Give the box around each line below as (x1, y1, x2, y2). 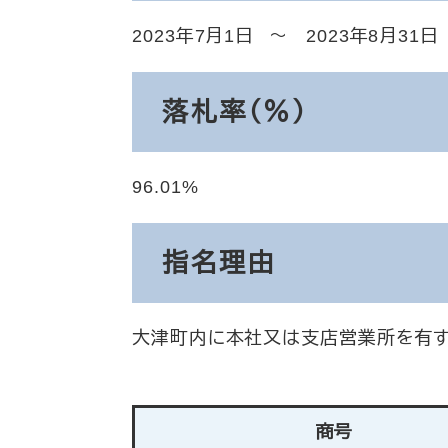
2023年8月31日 (305, 26, 439, 46)
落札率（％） (162, 97, 308, 127)
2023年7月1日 (132, 26, 255, 46)
